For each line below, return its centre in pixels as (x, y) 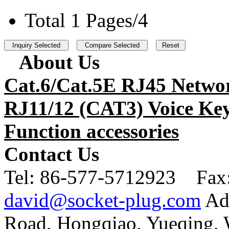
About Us (59, 62)
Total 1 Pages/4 (86, 20)
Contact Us (52, 154)
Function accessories (91, 131)
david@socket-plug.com (102, 200)
